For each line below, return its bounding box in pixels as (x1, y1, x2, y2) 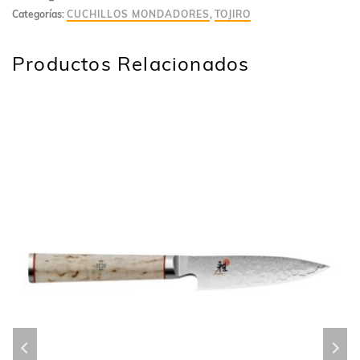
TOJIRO (215, 8, 251, 20)
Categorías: (12, 8, 67, 20)
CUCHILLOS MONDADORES (67, 8, 210, 20)
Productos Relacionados (12, 51, 250, 76)
